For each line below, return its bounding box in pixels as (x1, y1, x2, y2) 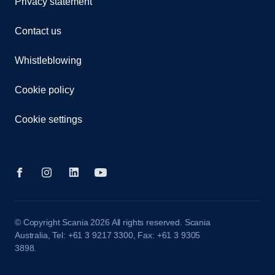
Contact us (15, 25, 61, 36)
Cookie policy (15, 84, 74, 95)
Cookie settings (15, 114, 82, 125)
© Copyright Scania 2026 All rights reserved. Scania (15, 217, 211, 227)
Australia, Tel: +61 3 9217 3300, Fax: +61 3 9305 (15, 230, 201, 240)
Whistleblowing (15, 55, 82, 66)
